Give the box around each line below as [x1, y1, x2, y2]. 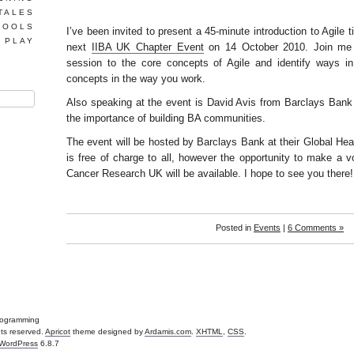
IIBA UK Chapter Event [91, 41, 204, 53]
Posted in [216, 223, 254, 232]
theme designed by [70, 327, 145, 336]
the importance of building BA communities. [66, 112, 265, 124]
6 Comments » [288, 223, 344, 232]
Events [254, 223, 281, 232]
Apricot [45, 327, 70, 336]
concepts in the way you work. [66, 73, 205, 85]
